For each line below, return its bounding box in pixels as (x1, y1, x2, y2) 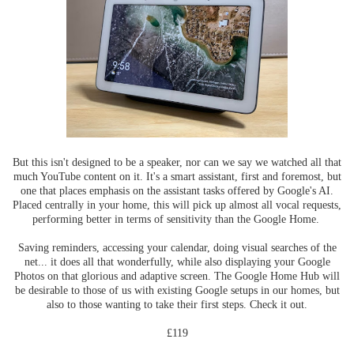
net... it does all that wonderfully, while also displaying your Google (24, 255, 330, 269)
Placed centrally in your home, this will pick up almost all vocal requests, (13, 198, 341, 212)
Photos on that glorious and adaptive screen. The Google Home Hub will (14, 269, 340, 283)
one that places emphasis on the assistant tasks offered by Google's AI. (21, 184, 333, 198)
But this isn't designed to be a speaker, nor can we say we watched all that (13, 156, 341, 169)
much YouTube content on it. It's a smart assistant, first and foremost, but (13, 170, 341, 183)
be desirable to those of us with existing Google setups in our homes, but (14, 284, 340, 297)
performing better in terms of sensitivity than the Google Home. (32, 213, 322, 226)
